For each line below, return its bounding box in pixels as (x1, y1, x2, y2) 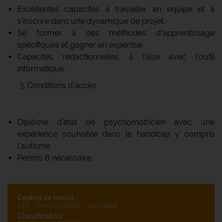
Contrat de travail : (17, 193, 77, 202)
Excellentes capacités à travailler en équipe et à (17, 4, 215, 14)
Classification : (17, 212, 64, 220)
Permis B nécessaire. (17, 153, 93, 163)
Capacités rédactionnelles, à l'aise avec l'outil (17, 52, 215, 61)
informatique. (17, 63, 65, 73)
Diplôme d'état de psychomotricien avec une (17, 117, 215, 127)
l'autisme (17, 141, 50, 151)
